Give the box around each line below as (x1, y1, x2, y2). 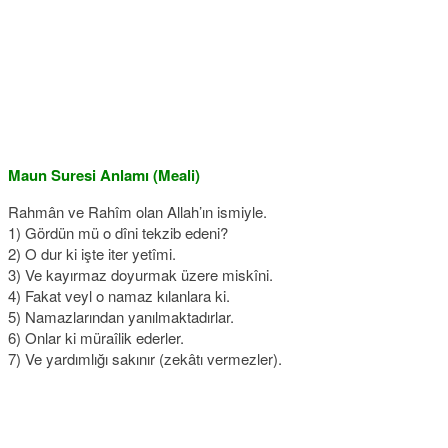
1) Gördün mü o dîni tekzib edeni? (8, 222, 228, 243)
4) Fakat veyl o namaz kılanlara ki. (8, 285, 230, 306)
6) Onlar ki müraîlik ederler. (8, 327, 184, 348)
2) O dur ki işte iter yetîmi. (8, 243, 176, 264)
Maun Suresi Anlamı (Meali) (8, 164, 200, 186)
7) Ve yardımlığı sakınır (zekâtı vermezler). (8, 348, 282, 369)
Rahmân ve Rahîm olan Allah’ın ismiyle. (8, 201, 267, 222)
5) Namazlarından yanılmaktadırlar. (8, 306, 234, 327)
